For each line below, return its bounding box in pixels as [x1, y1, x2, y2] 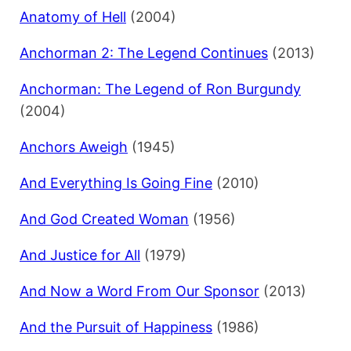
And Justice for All [20, 247, 140, 264]
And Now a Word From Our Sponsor [20, 283, 259, 300]
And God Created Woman [20, 211, 189, 228]
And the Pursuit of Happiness [20, 319, 212, 336]
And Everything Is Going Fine [20, 175, 212, 192]
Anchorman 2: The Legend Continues [20, 45, 268, 62]
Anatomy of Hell [20, 9, 126, 26]
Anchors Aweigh [20, 139, 128, 156]
